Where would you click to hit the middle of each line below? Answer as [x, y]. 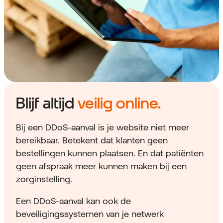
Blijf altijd [47, 103]
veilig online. [119, 103]
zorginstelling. [44, 179]
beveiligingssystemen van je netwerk [90, 214]
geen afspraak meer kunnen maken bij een [101, 166]
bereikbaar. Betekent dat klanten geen [92, 140]
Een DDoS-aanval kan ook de [73, 201]
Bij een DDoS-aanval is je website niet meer [103, 127]
